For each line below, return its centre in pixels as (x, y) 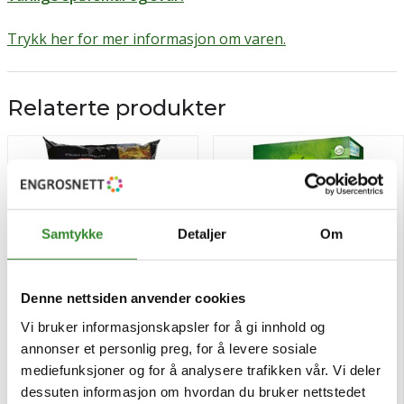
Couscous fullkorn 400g (297, 355)
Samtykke (72, 234)
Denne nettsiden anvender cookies (133, 298)
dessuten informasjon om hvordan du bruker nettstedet (193, 391)
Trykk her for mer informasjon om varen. (147, 38)
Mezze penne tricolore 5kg (100, 355)
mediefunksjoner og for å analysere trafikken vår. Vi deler (201, 370)
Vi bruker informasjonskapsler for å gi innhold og (173, 326)
